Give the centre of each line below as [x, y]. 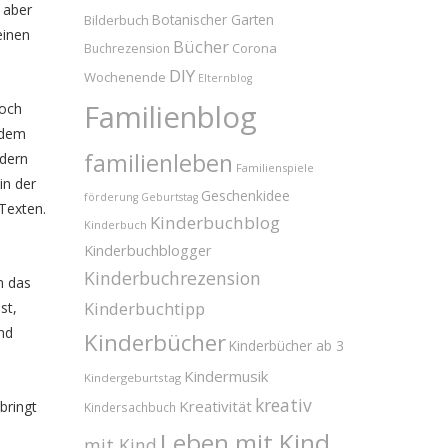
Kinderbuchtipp [144, 309]
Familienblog [170, 117]
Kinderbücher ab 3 [286, 346]
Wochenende [124, 77]
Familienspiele [274, 168]
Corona [254, 48]
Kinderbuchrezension [172, 278]
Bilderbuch [116, 20]
